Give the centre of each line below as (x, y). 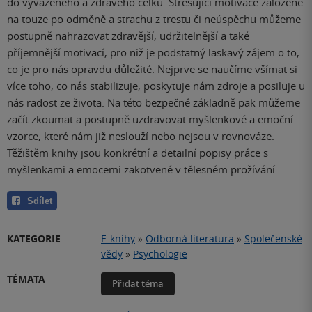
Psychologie (160, 253)
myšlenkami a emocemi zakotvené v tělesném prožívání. (142, 170)
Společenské (273, 238)
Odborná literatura (190, 238)
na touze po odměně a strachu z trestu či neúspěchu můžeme (154, 19)
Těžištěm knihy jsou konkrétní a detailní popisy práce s (138, 153)
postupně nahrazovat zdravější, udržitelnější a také (128, 36)
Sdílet (40, 201)
